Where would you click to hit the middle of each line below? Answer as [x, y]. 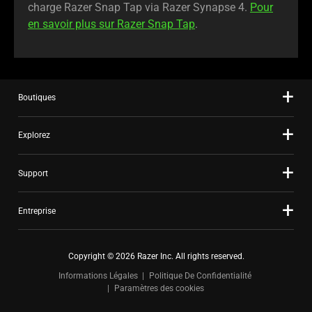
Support [33, 173]
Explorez [34, 135]
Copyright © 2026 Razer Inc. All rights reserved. [156, 257]
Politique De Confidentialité [200, 276]
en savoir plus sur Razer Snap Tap [111, 24]
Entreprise [37, 211]
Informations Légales [98, 276]
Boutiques [37, 98]
